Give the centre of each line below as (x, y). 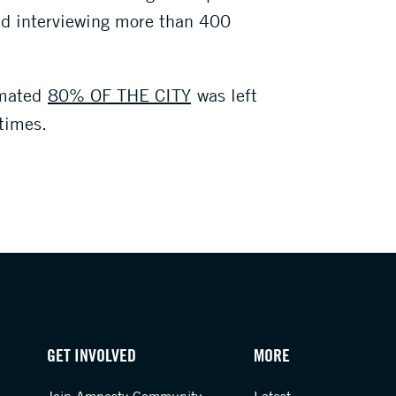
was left (225, 95)
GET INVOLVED (91, 355)
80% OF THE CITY (119, 95)
